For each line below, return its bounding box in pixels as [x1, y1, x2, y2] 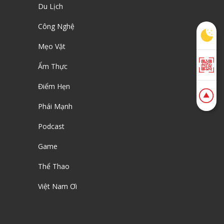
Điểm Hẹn [38, 81, 70, 91]
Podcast [38, 121, 64, 131]
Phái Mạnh [38, 101, 72, 111]
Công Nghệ [38, 21, 74, 31]
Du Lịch [38, 1, 63, 11]
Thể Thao [38, 161, 69, 171]
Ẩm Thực [38, 61, 67, 71]
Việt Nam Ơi [38, 181, 77, 191]
